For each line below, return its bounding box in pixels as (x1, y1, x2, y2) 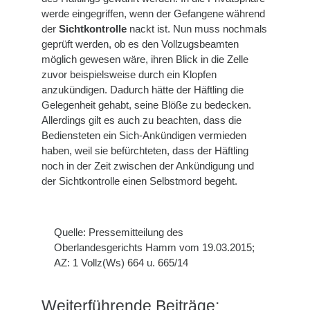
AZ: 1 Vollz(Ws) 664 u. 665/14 (54, 257, 188, 269)
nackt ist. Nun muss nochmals (127, 23, 267, 35)
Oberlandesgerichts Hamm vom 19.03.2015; (54, 241, 255, 254)
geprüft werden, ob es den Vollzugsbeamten (42, 38, 239, 51)
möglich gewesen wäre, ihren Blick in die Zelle (42, 53, 248, 66)
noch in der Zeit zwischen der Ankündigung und (42, 160, 254, 172)
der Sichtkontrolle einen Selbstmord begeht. (42, 175, 237, 188)
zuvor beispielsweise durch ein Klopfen (42, 69, 217, 81)
